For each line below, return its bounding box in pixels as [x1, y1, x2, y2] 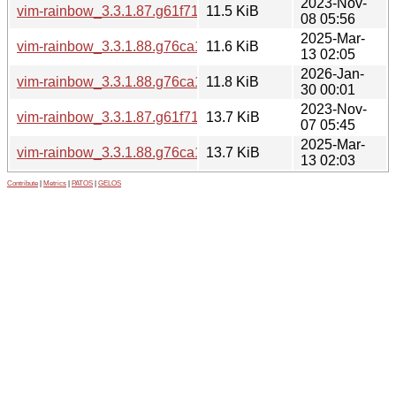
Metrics [43, 179, 66, 187]
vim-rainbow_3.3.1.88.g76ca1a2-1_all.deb [17, 38, 281, 54]
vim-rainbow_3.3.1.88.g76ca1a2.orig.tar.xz [17, 144, 282, 160]
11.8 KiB [206, 73, 259, 89]
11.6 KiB [206, 38, 259, 54]
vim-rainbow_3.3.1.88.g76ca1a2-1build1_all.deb [17, 73, 320, 89]
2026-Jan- [301, 65, 364, 81]
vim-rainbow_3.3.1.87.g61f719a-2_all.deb [17, 3, 278, 19]
